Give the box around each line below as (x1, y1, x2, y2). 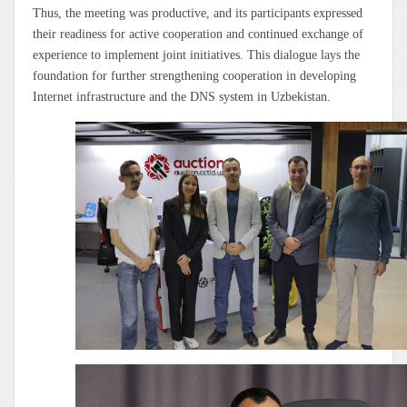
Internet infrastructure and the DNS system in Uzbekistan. (33, 89, 331, 104)
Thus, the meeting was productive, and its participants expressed (33, 5, 362, 20)
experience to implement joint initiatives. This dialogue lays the (33, 47, 360, 62)
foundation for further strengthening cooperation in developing (33, 68, 356, 83)
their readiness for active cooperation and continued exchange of (33, 26, 363, 41)
